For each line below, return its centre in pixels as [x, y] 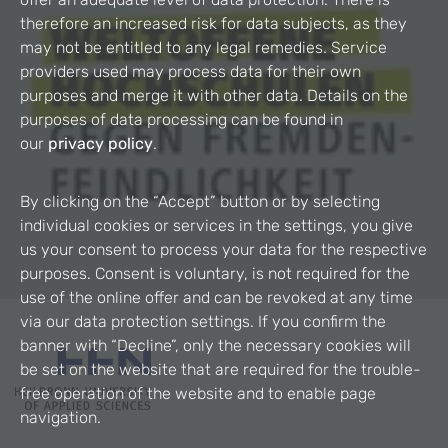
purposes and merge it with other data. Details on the [214, 95]
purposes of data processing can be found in [181, 119]
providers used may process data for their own [190, 71]
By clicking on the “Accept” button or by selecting [200, 201]
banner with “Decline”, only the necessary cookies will [215, 345]
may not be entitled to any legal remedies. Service [203, 47]
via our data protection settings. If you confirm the [203, 321]
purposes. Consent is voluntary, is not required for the [215, 273]
